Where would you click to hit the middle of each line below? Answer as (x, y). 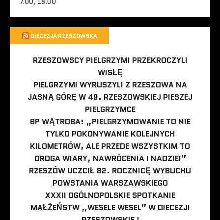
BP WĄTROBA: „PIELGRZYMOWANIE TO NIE (110, 121)
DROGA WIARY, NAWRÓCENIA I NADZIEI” (110, 158)
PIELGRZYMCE (110, 109)
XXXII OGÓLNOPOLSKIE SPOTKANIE (110, 195)
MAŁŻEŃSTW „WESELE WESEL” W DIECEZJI (110, 207)
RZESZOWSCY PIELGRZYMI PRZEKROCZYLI (110, 60)
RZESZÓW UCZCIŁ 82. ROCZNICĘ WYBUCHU (110, 170)
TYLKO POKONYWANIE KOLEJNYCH (110, 134)
